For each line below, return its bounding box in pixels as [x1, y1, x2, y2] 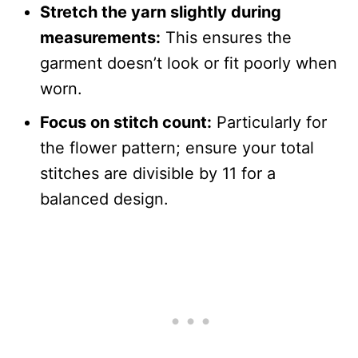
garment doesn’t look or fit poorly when [40, 53, 337, 73]
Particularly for [212, 112, 327, 132]
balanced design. [40, 189, 169, 209]
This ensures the [161, 27, 292, 47]
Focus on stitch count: [40, 112, 212, 132]
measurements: [40, 27, 161, 47]
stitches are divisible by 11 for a [40, 163, 276, 183]
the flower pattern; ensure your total [40, 137, 314, 157]
